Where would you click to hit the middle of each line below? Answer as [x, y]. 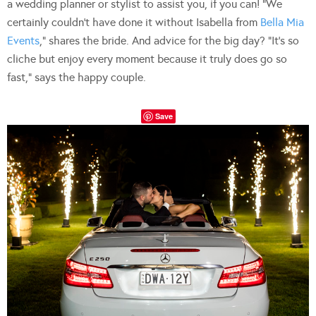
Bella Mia [282, 23]
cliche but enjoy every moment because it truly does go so [147, 59]
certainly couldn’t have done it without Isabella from [134, 23]
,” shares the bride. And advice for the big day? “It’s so [169, 41]
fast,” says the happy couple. [77, 78]
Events [23, 41]
